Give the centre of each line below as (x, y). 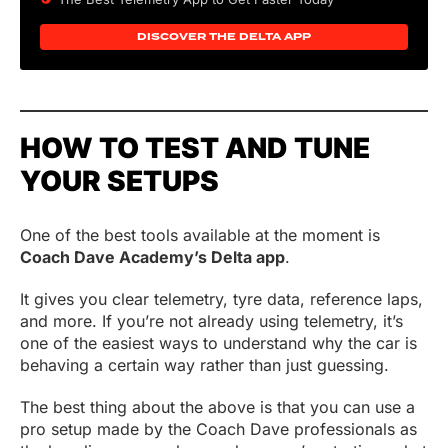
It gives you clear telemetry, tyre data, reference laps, (221, 298)
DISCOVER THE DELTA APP (224, 36)
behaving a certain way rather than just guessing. (204, 364)
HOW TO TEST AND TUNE (195, 147)
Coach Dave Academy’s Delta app (152, 256)
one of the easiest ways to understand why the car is (218, 342)
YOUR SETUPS (119, 180)
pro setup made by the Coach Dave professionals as (218, 428)
